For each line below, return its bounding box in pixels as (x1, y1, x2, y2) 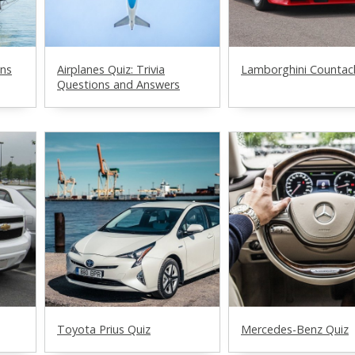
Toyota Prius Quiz (57, 322, 151, 337)
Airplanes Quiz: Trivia (57, 62, 165, 77)
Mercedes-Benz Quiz (241, 322, 349, 337)
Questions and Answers (57, 77, 180, 92)
